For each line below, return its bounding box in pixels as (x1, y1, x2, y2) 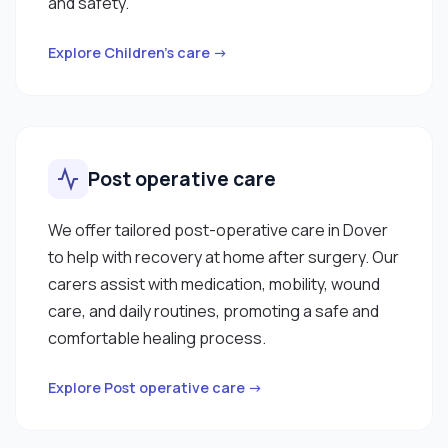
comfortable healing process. (48, 326, 266, 349)
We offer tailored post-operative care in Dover (48, 218, 388, 241)
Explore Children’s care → (48, 42, 228, 62)
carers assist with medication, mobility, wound (48, 272, 380, 295)
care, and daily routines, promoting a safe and (48, 299, 379, 322)
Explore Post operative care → (48, 377, 263, 397)
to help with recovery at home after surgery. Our (48, 245, 399, 268)
